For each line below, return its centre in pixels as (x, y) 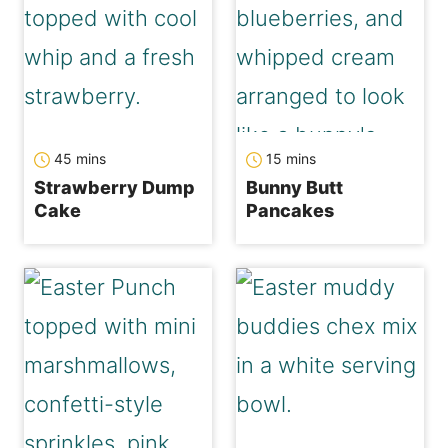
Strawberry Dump (114, 188)
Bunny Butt (294, 188)
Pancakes (290, 211)
